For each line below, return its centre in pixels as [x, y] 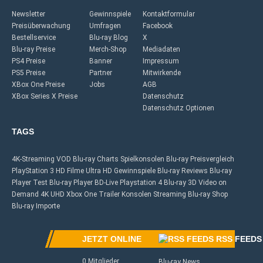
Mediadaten [161, 49]
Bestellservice [34, 38]
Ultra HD [99, 171]
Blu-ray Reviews [183, 171]
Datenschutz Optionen [178, 108]
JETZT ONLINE [112, 239]
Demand [25, 194]
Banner [101, 61]
